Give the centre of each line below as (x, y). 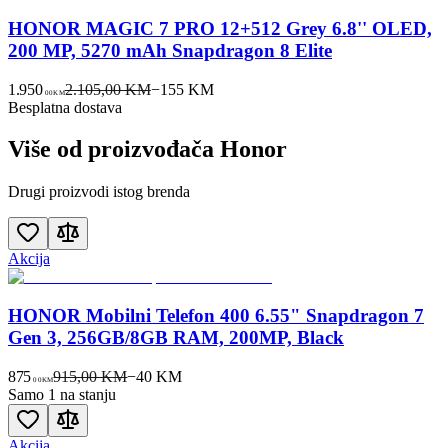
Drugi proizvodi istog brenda (99, 192)
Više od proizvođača (114, 149)
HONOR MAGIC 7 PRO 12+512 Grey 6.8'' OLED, (220, 28)
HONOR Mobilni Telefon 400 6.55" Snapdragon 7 (216, 316)
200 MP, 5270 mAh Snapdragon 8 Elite (170, 50)
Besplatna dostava (65, 107)
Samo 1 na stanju (62, 394)
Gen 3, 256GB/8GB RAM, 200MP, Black (176, 338)
